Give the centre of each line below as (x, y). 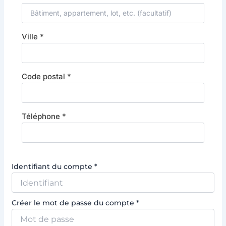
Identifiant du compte (53, 167)
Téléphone (42, 117)
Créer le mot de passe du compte (74, 203)
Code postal (44, 77)
